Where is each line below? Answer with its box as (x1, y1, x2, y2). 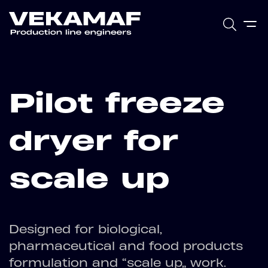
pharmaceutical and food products (9, 239, 243, 253)
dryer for (9, 124, 178, 157)
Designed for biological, (9, 222, 162, 236)
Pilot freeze (9, 86, 225, 119)
